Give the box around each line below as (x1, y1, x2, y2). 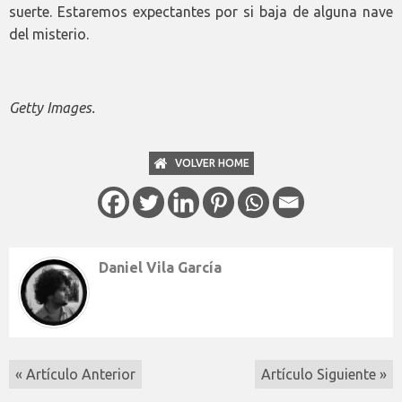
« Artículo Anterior (15, 366, 135, 383)
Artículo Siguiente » (261, 366, 387, 383)
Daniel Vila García (99, 259, 222, 276)
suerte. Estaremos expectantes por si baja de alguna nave (9, 4, 393, 21)
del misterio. (9, 26, 89, 43)
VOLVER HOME (174, 157, 249, 170)
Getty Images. (9, 100, 95, 117)
